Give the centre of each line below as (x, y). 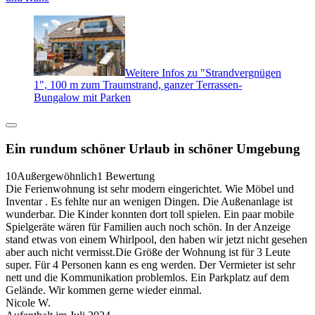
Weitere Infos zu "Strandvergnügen (203, 72)
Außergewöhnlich (57, 176)
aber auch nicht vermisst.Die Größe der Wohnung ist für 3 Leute (148, 252)
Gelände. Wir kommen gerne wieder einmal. (104, 290)
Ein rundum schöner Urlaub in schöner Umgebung (153, 149)
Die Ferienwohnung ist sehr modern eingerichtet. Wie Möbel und (150, 188)
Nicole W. (28, 302)
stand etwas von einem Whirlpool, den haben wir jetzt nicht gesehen (156, 239)
